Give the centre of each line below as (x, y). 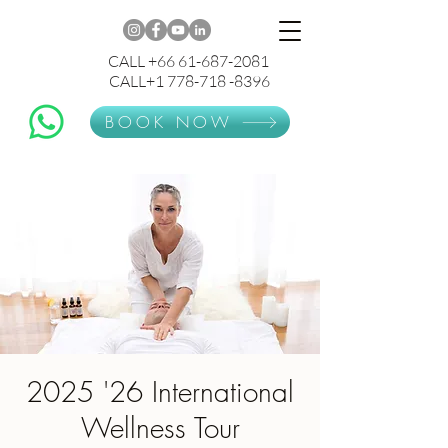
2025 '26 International (160, 391)
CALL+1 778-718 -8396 (218, 81)
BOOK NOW (168, 122)
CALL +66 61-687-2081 (188, 61)
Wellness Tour (160, 427)
